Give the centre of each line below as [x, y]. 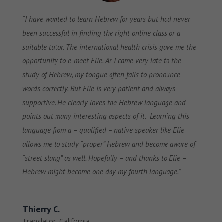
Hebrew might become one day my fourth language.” [101, 172]
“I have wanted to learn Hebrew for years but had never [106, 19]
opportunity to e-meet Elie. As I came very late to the [102, 61]
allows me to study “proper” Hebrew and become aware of [109, 144]
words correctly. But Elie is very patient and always [99, 89]
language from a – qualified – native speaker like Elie [103, 130]
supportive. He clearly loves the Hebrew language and [104, 103]
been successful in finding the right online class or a [101, 33]
